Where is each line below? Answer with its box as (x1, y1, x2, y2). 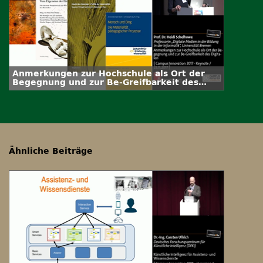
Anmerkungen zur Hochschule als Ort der (12, 69, 205, 79)
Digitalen (12, 86, 55, 96)
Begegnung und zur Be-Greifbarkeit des (12, 77, 198, 87)
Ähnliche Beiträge (9, 146, 93, 156)
